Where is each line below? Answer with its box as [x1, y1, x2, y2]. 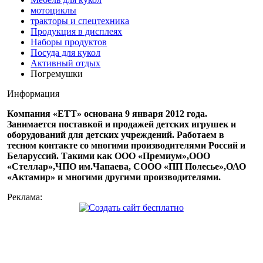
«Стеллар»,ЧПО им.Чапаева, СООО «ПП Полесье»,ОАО [7, 161, 247, 171]
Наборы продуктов [31, 36, 107, 47]
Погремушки [31, 68, 83, 79]
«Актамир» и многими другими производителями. [7, 171, 221, 182]
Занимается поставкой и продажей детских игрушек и [7, 119, 237, 129]
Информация [7, 88, 60, 99]
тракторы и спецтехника [31, 15, 130, 26]
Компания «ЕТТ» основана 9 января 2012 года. [7, 108, 208, 119]
